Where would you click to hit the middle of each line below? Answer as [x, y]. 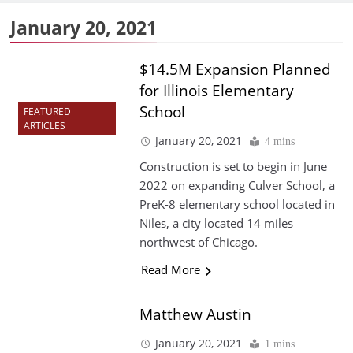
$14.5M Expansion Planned [235, 70]
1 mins [279, 344]
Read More [170, 270]
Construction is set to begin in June [233, 167]
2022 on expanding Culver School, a [237, 186]
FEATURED [47, 111]
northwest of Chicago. [198, 242]
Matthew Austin [195, 315]
